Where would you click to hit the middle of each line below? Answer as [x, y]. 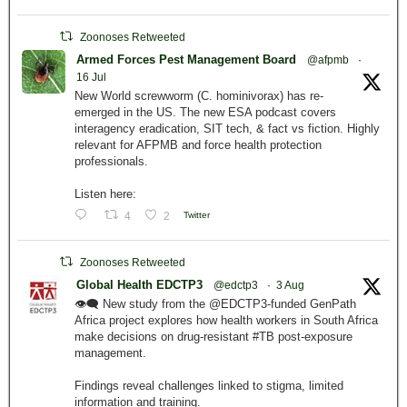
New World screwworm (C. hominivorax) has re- [199, 96]
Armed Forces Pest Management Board [186, 60]
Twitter [196, 215]
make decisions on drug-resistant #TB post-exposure [213, 337]
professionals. [111, 161]
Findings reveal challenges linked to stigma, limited [209, 386]
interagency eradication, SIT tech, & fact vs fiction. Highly [227, 129]
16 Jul [91, 77]
